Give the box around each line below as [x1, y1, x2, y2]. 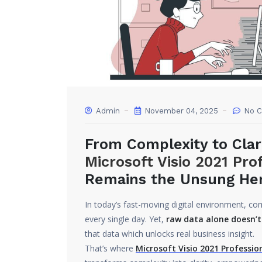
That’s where [85, 243, 136, 254]
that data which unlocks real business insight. [85, 228, 254, 239]
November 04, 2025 [142, 106, 218, 115]
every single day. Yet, [85, 213, 166, 225]
